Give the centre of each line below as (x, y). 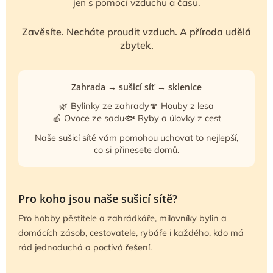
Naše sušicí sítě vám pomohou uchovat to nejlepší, (136, 137)
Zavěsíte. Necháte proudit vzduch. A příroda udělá (136, 31)
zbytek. (136, 45)
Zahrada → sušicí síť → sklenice (136, 87)
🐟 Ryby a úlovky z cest (172, 118)
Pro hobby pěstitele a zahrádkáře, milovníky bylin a (122, 218)
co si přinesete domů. (136, 149)
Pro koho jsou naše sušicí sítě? (98, 198)
